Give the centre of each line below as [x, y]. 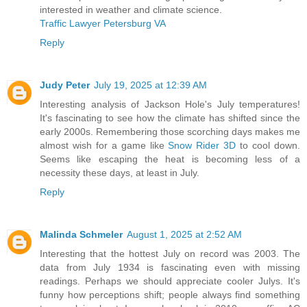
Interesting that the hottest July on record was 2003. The [170, 254]
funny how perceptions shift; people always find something [170, 295]
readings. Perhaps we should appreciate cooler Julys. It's [170, 281]
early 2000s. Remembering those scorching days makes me [170, 132]
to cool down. [268, 146]
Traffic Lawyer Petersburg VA [103, 24]
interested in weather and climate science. [131, 10]
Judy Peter [65, 85]
